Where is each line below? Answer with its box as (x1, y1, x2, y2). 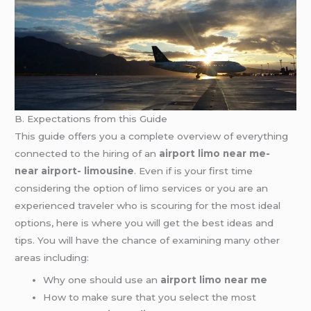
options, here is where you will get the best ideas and (15, 217, 274, 228)
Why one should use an (43, 274, 161, 285)
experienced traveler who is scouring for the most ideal (15, 199, 281, 211)
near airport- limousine (15, 165, 135, 176)
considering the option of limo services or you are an (15, 182, 269, 194)
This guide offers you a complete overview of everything (15, 130, 289, 142)
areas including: (15, 251, 90, 263)
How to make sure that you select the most (43, 291, 257, 303)
